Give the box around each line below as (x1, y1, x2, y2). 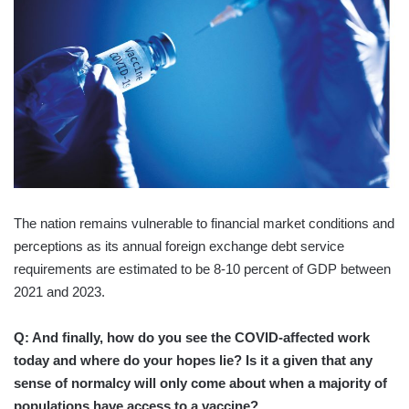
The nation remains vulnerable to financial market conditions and (14, 215, 394, 231)
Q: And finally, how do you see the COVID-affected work (14, 329, 370, 345)
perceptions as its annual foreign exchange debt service (14, 237, 344, 254)
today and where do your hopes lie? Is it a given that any (14, 351, 372, 368)
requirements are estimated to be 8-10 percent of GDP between (14, 260, 391, 277)
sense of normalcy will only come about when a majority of (14, 374, 387, 391)
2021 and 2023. (14, 283, 105, 299)
